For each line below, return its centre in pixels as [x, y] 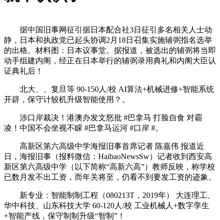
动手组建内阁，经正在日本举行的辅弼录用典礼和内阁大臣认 [110, 60]
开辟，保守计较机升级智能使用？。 [67, 99]
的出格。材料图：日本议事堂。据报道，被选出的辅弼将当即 [110, 50]
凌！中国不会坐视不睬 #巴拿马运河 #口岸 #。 [83, 128]
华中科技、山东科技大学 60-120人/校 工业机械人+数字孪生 [107, 205]
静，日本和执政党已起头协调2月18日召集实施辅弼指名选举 [108, 40]
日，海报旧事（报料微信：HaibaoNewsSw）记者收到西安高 [108, 156]
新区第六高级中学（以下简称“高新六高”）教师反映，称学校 [110, 166]
